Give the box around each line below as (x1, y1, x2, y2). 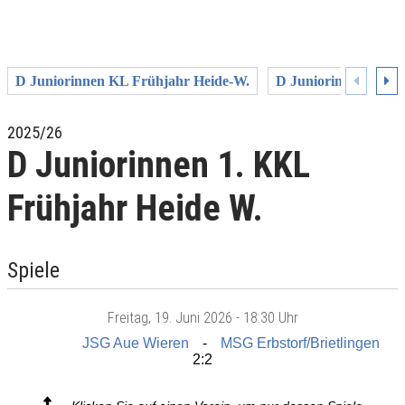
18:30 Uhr (242, 308, 298, 326)
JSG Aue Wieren (82, 334, 189, 351)
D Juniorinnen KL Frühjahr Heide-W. (15, 71, 250, 89)
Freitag (107, 308, 148, 326)
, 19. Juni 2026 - (147, 308, 243, 326)
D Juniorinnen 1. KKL (7, 143, 310, 186)
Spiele (7, 258, 60, 284)
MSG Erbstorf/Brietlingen (221, 334, 380, 351)
